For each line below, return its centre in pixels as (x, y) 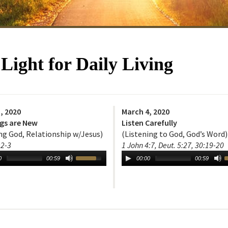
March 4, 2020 (146, 112)
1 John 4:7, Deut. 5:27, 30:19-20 (173, 145)
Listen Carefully (149, 123)
